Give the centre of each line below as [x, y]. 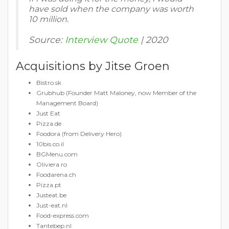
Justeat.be [51, 195]
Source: [47, 40]
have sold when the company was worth [111, 9]
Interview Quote [101, 40]
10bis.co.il [50, 144]
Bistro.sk [49, 83]
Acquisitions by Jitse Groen [93, 66]
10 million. [49, 19]
